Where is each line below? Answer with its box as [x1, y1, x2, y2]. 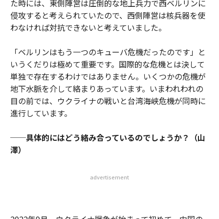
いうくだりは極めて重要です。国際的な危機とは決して [10, 58, 205, 70]
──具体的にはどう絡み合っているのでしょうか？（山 [10, 131, 205, 143]
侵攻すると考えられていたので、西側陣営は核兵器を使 [10, 9, 205, 21]
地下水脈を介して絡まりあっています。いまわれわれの [10, 83, 203, 94]
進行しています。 [10, 107, 72, 119]
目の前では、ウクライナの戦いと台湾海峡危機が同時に [10, 95, 206, 107]
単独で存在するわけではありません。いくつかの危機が [10, 70, 206, 82]
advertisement [90, 173, 129, 181]
